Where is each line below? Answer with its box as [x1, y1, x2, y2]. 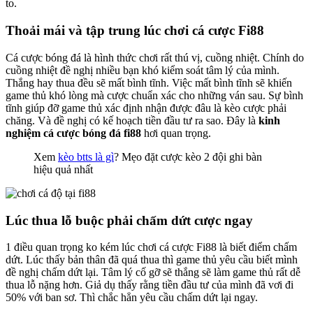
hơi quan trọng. [141, 126, 211, 139]
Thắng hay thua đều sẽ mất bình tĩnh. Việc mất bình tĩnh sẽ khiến [6, 76, 292, 89]
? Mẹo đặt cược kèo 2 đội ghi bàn [114, 150, 262, 163]
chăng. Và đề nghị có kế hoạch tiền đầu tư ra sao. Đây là [6, 114, 259, 126]
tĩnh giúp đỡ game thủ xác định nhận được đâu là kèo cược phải [6, 101, 286, 114]
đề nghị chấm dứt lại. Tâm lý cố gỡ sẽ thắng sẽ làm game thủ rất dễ [6, 266, 300, 279]
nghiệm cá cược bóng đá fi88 [6, 126, 141, 139]
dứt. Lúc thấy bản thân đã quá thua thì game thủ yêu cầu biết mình [6, 254, 298, 266]
